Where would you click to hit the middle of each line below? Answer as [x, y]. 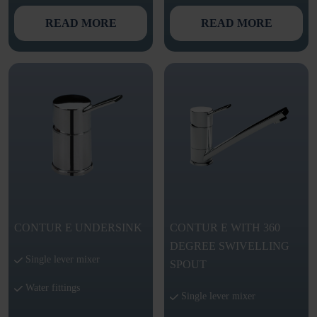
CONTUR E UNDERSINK [78, 228]
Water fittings [51, 288]
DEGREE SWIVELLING [230, 246]
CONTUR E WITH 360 [225, 228]
